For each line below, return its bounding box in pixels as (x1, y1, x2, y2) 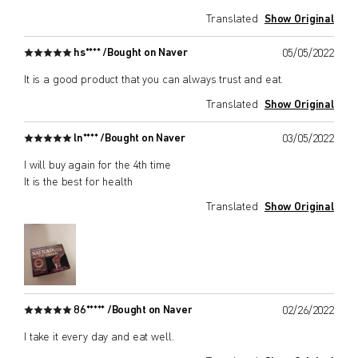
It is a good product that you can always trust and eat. (24, 74, 284, 86)
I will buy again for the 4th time (24, 159, 171, 171)
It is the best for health (24, 176, 133, 188)
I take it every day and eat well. (24, 331, 174, 343)
